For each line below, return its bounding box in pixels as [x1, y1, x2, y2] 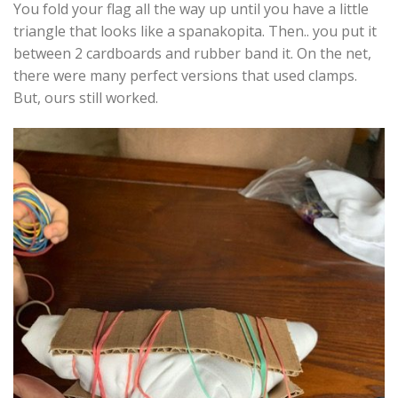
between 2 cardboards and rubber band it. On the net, [13, 43, 371, 63]
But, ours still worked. [13, 87, 158, 107]
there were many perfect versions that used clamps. [13, 65, 357, 85]
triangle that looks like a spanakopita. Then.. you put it [13, 20, 377, 41]
